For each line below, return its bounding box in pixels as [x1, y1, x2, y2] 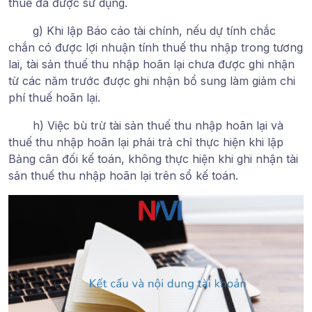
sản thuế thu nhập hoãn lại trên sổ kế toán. [8, 168, 238, 182]
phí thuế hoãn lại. [8, 90, 100, 104]
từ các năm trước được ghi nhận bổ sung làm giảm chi [8, 73, 295, 88]
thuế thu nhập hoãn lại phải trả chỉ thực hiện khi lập [8, 134, 283, 149]
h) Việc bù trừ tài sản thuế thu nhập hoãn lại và [33, 118, 283, 132]
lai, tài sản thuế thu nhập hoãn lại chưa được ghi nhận [8, 56, 295, 71]
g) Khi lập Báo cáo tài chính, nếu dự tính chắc [33, 23, 276, 38]
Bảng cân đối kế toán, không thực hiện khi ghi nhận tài [8, 151, 298, 166]
